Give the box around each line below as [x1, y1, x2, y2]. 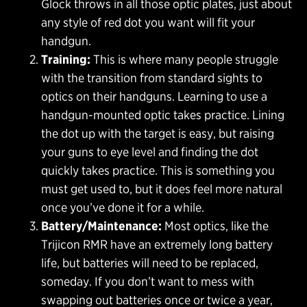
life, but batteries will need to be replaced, [41, 255, 258, 270]
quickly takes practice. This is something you [41, 162, 275, 177]
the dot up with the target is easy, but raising [41, 125, 274, 140]
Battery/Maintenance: [41, 218, 162, 233]
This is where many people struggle [90, 51, 278, 66]
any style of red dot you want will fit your [41, 14, 255, 29]
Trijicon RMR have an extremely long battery [41, 236, 273, 251]
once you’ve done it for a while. [41, 199, 204, 214]
